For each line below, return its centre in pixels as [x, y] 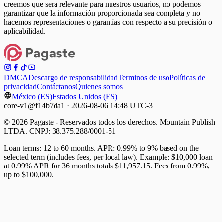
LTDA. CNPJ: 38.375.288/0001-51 [60, 131]
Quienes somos [99, 86]
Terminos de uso [144, 77]
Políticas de [187, 77]
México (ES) [32, 96]
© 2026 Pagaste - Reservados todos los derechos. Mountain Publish [110, 122]
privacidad [20, 86]
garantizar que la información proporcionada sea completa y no [102, 13]
